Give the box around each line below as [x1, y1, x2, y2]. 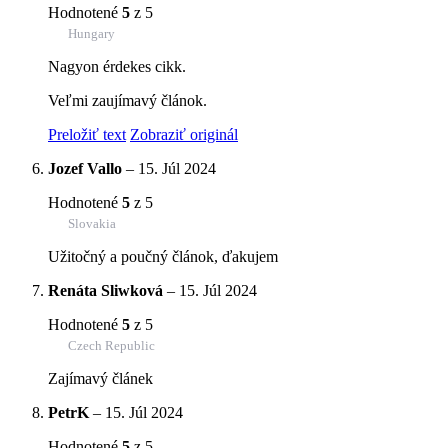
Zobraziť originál [130, 125, 238, 143]
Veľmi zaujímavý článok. [48, 91, 207, 109]
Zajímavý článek [48, 369, 153, 387]
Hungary [68, 25, 115, 41]
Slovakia [68, 215, 116, 231]
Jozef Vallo [48, 159, 122, 177]
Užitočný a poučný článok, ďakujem [48, 247, 278, 265]
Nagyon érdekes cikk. [48, 57, 186, 75]
